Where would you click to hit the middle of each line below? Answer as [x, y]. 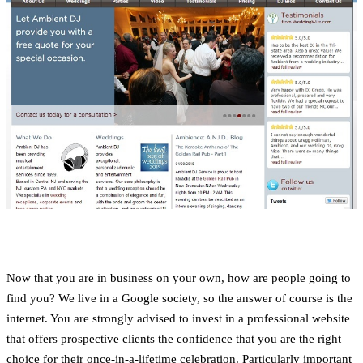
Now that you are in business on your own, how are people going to [179, 278]
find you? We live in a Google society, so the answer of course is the [179, 299]
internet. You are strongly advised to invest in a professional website [178, 319]
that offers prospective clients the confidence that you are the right [174, 339]
